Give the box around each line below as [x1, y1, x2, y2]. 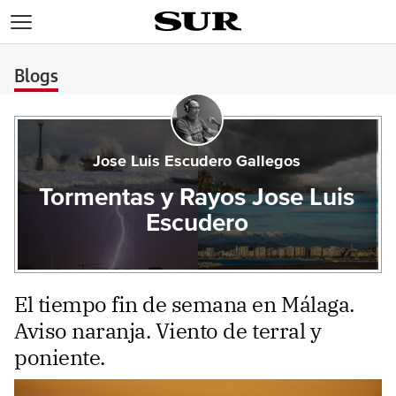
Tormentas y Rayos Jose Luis [39, 186, 355, 210]
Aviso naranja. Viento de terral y [14, 316, 322, 345]
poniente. [14, 343, 105, 371]
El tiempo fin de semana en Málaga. [14, 290, 354, 318]
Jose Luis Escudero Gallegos [93, 154, 301, 170]
